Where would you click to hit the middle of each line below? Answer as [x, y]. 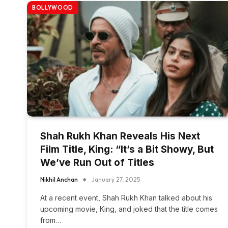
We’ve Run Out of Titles [97, 162]
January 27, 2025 [116, 179]
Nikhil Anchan [59, 179]
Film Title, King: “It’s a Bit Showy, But [127, 149]
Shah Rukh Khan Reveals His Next [120, 136]
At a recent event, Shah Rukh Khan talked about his [126, 197]
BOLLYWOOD [53, 7]
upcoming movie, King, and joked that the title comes [129, 209]
